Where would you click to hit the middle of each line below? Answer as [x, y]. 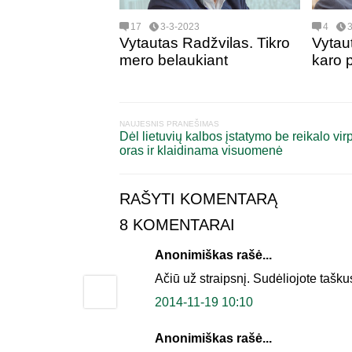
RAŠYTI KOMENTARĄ [198, 199]
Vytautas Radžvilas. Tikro [205, 43]
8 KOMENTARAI [177, 225]
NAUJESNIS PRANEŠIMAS [169, 124]
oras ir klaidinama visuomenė [201, 150]
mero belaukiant [174, 60]
